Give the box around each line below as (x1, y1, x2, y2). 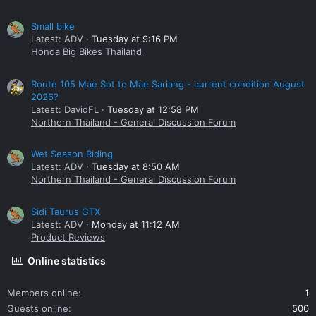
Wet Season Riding (31, 148, 113, 160)
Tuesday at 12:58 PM (107, 103, 199, 115)
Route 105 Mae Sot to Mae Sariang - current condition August (31, 78, 305, 90)
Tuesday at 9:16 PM (92, 33, 178, 45)
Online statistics (28, 255, 107, 267)
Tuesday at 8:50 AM (92, 161, 180, 173)
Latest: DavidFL (31, 103, 99, 115)
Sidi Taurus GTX (31, 206, 100, 218)
